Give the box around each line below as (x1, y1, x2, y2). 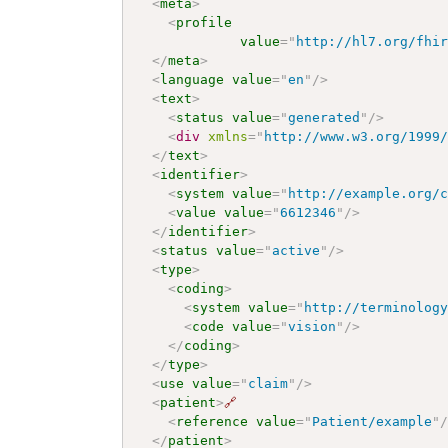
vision (288, 318, 337, 334)
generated (288, 109, 361, 125)
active (272, 242, 321, 258)
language (160, 71, 225, 87)
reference (176, 413, 249, 429)
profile (176, 14, 233, 30)
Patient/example (312, 413, 433, 429)
